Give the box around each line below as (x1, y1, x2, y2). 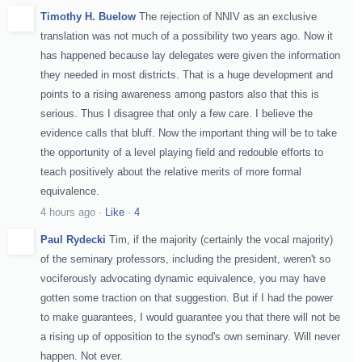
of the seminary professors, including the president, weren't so (40, 252, 330, 265)
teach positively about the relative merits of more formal (40, 165, 301, 178)
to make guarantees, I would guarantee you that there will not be (40, 310, 340, 323)
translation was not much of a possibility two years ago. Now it (40, 29, 333, 42)
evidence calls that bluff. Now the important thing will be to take (40, 126, 337, 139)
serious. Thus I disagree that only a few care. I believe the (40, 107, 313, 120)
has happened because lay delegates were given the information (40, 48, 340, 61)
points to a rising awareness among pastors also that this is (40, 87, 319, 100)
